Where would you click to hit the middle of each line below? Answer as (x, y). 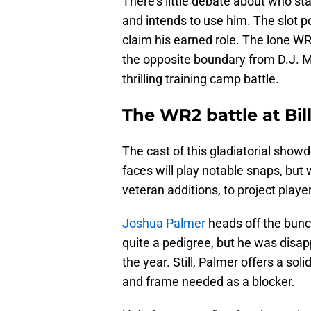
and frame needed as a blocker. (209, 282)
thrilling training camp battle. (201, 79)
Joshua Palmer (164, 224)
